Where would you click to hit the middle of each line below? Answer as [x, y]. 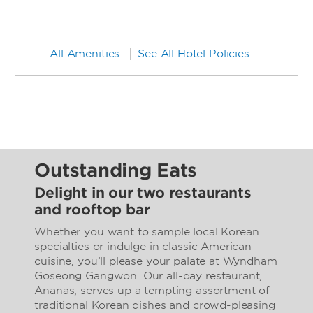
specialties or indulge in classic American [143, 247]
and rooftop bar [92, 210]
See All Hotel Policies [194, 54]
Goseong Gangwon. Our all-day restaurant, [148, 276]
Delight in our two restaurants [143, 193]
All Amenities [85, 54]
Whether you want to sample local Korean [147, 232]
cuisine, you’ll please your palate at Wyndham [156, 261]
